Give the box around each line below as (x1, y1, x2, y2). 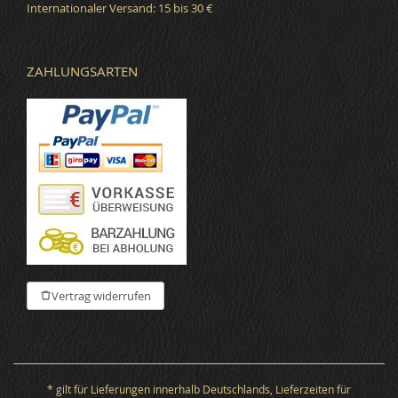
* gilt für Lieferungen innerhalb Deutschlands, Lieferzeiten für (47, 381, 351, 396)
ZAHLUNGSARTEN (27, 61, 138, 80)
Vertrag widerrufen (52, 287, 151, 304)
